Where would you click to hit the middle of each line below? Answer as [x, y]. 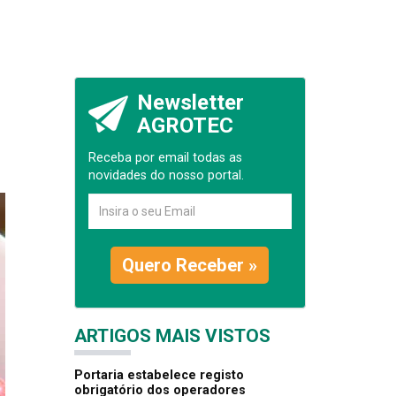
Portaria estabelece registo [159, 376]
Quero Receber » [190, 266]
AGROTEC [185, 126]
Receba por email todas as [165, 158]
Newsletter [190, 103]
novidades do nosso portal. [166, 176]
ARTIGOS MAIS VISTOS [172, 336]
